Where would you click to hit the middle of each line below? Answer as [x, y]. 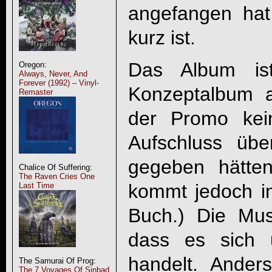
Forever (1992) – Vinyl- [59, 83]
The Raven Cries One [56, 176]
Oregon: [32, 65]
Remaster [36, 92]
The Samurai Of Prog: [57, 261]
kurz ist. [161, 37]
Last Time [36, 185]
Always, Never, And [53, 74]
